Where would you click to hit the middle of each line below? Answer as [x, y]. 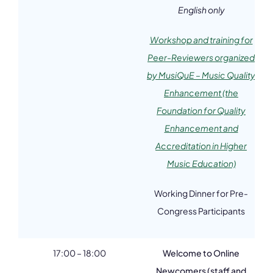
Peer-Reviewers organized [201, 57]
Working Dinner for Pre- [201, 193]
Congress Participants [201, 211]
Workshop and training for [201, 40]
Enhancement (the [201, 93]
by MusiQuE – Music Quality [201, 75]
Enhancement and [201, 128]
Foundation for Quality [201, 110]
